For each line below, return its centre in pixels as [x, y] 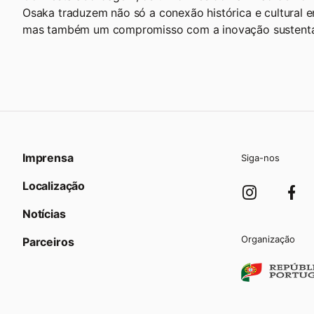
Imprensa [48, 157]
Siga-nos [260, 157]
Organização [268, 239]
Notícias [44, 213]
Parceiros [48, 241]
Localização [54, 185]
